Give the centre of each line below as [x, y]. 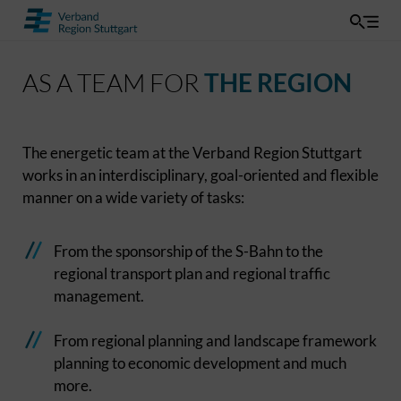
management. [99, 296]
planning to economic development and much [200, 363]
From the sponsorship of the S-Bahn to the [188, 251]
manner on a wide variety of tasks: [133, 197]
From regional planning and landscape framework [215, 341]
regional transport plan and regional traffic [192, 273]
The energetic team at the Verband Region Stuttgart [192, 153]
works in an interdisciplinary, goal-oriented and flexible [200, 175]
